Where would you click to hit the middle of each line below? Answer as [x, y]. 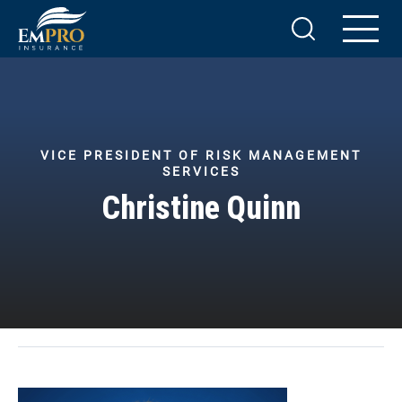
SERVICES [201, 171]
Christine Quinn [201, 208]
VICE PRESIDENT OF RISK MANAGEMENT [201, 155]
